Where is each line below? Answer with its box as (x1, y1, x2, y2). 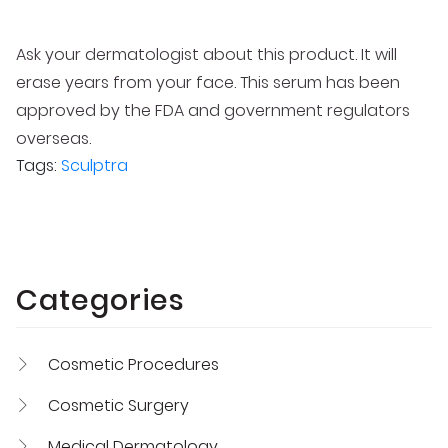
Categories (16, 280, 185, 321)
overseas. (16, 126, 91, 150)
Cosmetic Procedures (48, 352, 219, 376)
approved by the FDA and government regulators (16, 98, 410, 122)
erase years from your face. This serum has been (16, 70, 400, 94)
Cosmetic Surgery (48, 393, 189, 417)
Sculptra (61, 153, 128, 177)
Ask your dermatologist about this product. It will (16, 42, 397, 66)
